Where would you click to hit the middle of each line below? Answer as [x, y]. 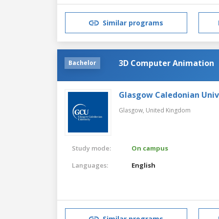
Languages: [90, 165]
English [144, 165]
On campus [150, 148]
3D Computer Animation [166, 63]
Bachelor [82, 63]
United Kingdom [168, 110]
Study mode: [91, 148]
